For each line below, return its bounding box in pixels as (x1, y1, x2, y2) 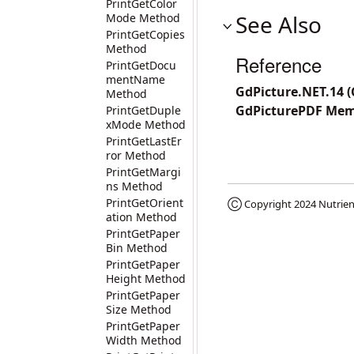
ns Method (106, 179, 163, 194)
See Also (235, 9, 322, 40)
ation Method (106, 209, 177, 224)
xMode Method (106, 117, 186, 132)
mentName (106, 72, 165, 87)
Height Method (106, 271, 186, 286)
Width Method (106, 333, 182, 348)
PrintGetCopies (106, 27, 185, 42)
